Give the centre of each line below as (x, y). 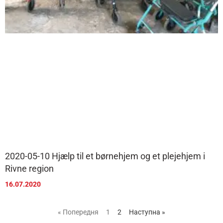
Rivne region (29, 168)
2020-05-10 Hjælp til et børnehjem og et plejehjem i (105, 156)
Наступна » (147, 212)
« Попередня (78, 212)
